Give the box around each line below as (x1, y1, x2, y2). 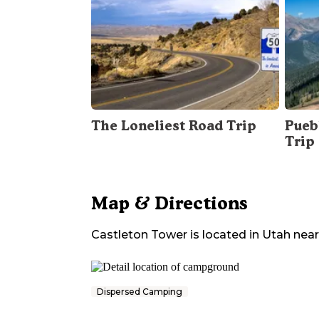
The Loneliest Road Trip (91, 117, 256, 135)
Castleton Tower (91, 228, 187, 242)
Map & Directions (91, 192, 248, 214)
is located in (187, 228, 259, 242)
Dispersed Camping (97, 286, 182, 298)
